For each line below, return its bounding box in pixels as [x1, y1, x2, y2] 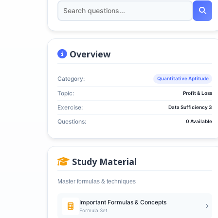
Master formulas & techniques [57, 178, 136, 185]
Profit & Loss [183, 90, 212, 96]
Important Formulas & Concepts [79, 199, 166, 206]
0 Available [186, 118, 212, 124]
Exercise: [57, 103, 83, 111]
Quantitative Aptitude [157, 75, 209, 81]
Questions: [57, 117, 86, 125]
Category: [57, 74, 85, 82]
